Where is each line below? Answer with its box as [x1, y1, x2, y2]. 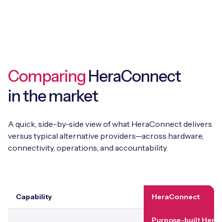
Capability [16, 192, 52, 201]
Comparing [8, 66, 86, 86]
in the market [8, 86, 99, 106]
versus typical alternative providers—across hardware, [8, 130, 204, 141]
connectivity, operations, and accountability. [8, 142, 168, 153]
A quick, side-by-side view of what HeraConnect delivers [8, 118, 212, 129]
